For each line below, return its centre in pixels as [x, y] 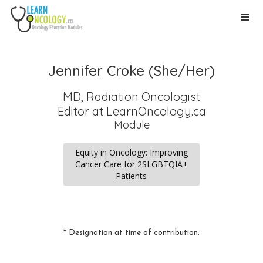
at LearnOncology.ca [147, 111]
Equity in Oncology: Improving [131, 152]
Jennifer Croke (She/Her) [131, 70]
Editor [73, 111]
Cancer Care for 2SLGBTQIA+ [131, 164]
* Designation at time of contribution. [131, 233]
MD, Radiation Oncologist [131, 97]
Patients [131, 176]
